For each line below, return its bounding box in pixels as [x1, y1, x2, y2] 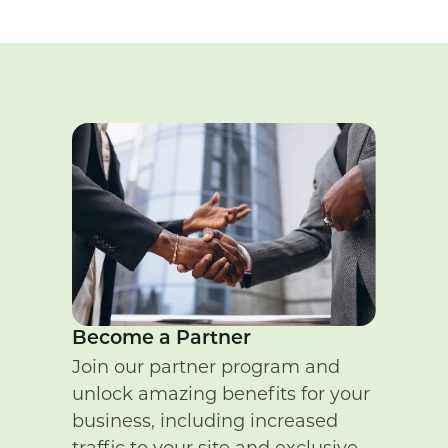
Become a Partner [72, 329, 251, 349]
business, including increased [72, 409, 338, 432]
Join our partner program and [72, 355, 340, 378]
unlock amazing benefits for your [72, 382, 370, 405]
